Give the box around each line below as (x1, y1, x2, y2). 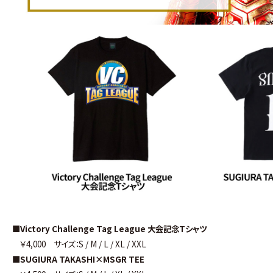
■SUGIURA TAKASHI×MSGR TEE (12, 253, 145, 266)
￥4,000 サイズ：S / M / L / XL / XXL (12, 238, 147, 250)
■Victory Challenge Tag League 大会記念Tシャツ (12, 222, 208, 235)
